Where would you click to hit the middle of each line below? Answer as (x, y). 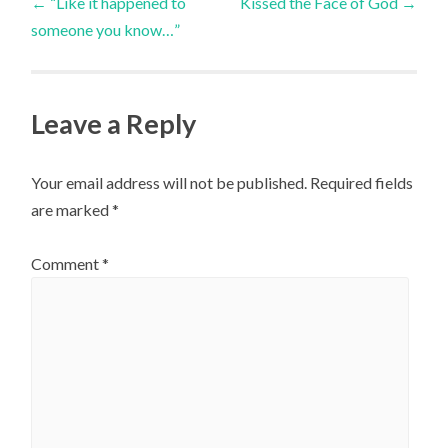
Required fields (362, 182)
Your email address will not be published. (169, 182)
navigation (115, 51)
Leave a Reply (114, 123)
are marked (72, 209)
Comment (67, 264)
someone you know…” (106, 29)
